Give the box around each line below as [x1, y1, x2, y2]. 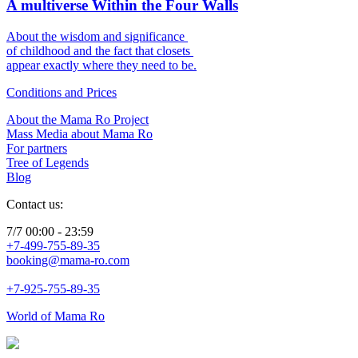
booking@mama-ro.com [6, 253, 129, 267]
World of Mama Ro [6, 308, 105, 323]
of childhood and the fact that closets [6, 43, 190, 58]
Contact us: [6, 197, 63, 211]
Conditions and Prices [6, 85, 117, 99]
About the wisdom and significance [6, 29, 185, 43]
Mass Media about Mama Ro [6, 126, 153, 141]
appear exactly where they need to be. [6, 58, 197, 72]
